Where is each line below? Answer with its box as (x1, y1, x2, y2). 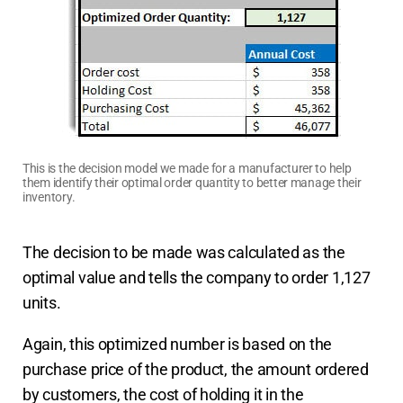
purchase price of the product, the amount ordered (22, 359, 369, 379)
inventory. (22, 189, 76, 204)
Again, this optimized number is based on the (22, 334, 333, 354)
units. (22, 292, 61, 312)
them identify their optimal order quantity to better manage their (22, 175, 362, 190)
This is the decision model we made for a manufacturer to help (22, 160, 352, 175)
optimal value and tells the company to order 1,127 (22, 267, 371, 287)
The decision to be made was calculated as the (22, 242, 345, 262)
